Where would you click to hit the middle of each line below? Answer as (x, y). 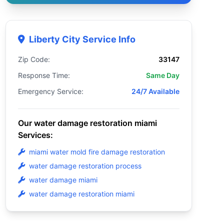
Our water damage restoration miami (87, 123)
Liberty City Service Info (82, 39)
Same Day (162, 75)
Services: (35, 135)
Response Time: (44, 75)
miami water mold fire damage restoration (97, 152)
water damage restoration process (85, 166)
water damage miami (63, 180)
